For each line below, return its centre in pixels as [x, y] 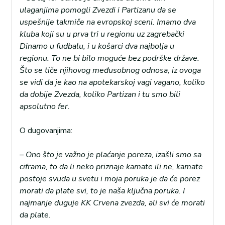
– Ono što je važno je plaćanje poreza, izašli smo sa [110, 155]
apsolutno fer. [45, 107]
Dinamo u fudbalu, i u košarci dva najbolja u [97, 46]
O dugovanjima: [46, 131]
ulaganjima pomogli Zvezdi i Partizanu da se [98, 10]
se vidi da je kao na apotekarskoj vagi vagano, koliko [112, 83]
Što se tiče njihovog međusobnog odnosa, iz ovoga [110, 71]
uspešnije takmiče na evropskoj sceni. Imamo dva [108, 22]
